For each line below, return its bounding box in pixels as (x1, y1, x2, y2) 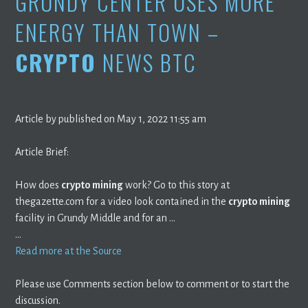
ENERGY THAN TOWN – (15, 15, 220, 48)
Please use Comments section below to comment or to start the (15, 278, 290, 289)
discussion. (15, 294, 61, 306)
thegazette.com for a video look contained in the (15, 195, 229, 207)
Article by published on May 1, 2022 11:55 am (15, 113, 207, 124)
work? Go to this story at (123, 179, 230, 190)
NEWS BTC (96, 45, 197, 78)
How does (15, 179, 62, 190)
